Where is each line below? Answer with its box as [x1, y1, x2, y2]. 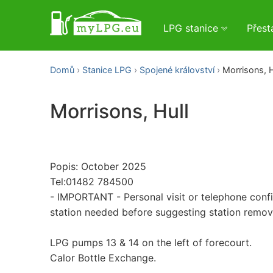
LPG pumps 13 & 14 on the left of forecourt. [50, 236, 252, 249]
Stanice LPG [82, 65, 132, 75]
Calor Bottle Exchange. [50, 251, 156, 264]
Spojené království [140, 65, 214, 75]
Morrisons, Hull [50, 99, 189, 124]
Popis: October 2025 [50, 160, 146, 172]
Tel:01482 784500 [50, 175, 133, 188]
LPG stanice [163, 22, 221, 34]
